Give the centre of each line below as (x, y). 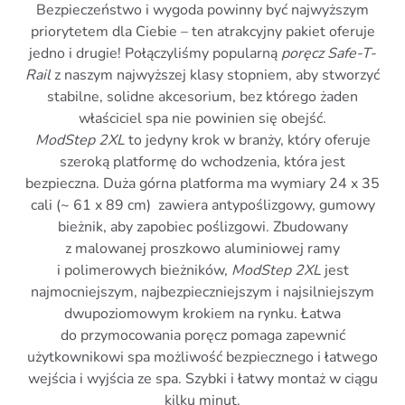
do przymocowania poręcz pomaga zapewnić (202, 336)
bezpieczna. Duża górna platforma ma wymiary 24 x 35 (202, 184)
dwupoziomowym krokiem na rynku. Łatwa (202, 314)
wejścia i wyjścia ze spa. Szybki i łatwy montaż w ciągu (202, 379)
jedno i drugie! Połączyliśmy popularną (155, 54)
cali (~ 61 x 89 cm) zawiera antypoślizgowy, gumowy (202, 206)
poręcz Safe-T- (329, 54)
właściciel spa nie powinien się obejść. (202, 119)
